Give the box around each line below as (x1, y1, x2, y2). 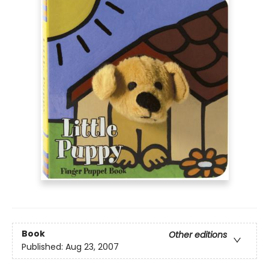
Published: (22, 241, 65, 253)
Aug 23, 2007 (65, 241, 119, 253)
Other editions (169, 229, 227, 241)
